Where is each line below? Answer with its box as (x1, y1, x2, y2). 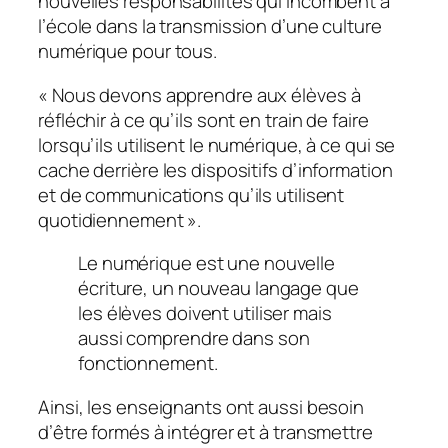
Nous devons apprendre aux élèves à (51, 81, 361, 108)
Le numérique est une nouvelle (78, 250, 336, 277)
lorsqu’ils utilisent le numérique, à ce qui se (38, 131, 396, 158)
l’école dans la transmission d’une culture (38, 13, 382, 40)
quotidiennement (38, 206, 184, 233)
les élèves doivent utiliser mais (78, 300, 332, 327)
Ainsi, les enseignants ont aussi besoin (38, 393, 365, 420)
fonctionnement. (78, 350, 218, 377)
